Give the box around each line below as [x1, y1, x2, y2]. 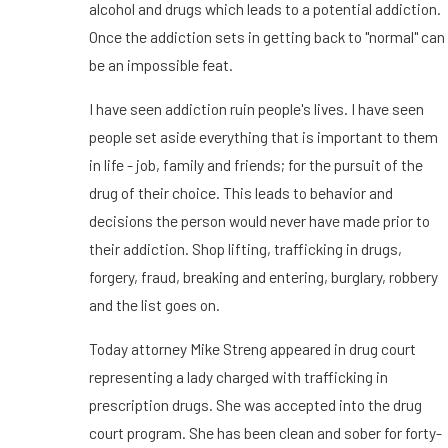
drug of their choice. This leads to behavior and [88, 182, 393, 202]
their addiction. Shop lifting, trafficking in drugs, [88, 238, 402, 258]
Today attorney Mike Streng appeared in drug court [88, 338, 416, 358]
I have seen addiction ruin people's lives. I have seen [88, 98, 424, 118]
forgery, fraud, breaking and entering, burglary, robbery [88, 266, 438, 286]
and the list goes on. [88, 294, 220, 314]
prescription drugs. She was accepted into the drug [88, 394, 422, 414]
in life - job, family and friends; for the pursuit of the [88, 154, 423, 174]
